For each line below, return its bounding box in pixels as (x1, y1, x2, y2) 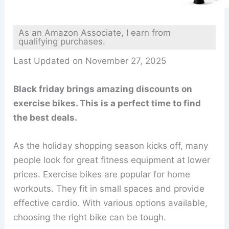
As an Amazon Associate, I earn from (18, 27, 171, 38)
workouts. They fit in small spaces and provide (13, 183, 205, 194)
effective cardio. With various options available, (13, 197, 208, 208)
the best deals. (13, 112, 78, 123)
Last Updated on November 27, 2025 (13, 55, 167, 66)
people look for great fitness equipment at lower (13, 154, 211, 165)
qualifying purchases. (18, 36, 106, 47)
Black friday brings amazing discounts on (13, 83, 193, 94)
